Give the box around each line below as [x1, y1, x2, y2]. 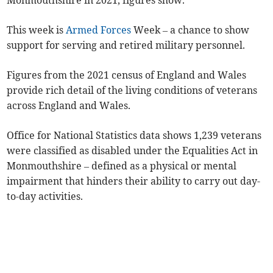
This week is [7, 24, 66, 37]
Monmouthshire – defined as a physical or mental [7, 160, 237, 172]
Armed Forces [66, 24, 132, 37]
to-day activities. [7, 190, 83, 203]
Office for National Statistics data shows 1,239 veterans [7, 129, 262, 142]
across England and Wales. [7, 99, 131, 112]
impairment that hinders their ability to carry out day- [7, 175, 261, 188]
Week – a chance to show [131, 24, 250, 37]
